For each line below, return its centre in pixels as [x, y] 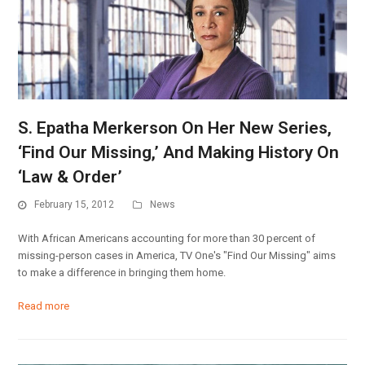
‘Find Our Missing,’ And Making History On [179, 153]
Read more [44, 306]
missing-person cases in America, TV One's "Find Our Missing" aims [177, 255]
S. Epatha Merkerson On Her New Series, [175, 128]
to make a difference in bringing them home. [122, 272]
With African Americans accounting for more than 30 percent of [167, 238]
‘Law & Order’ [70, 177]
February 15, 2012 [75, 205]
